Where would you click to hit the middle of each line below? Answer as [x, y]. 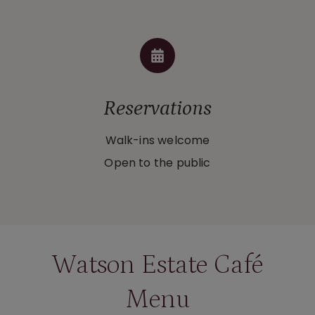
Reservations [157, 109]
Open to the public [157, 163]
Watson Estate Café [157, 265]
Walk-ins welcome [157, 141]
